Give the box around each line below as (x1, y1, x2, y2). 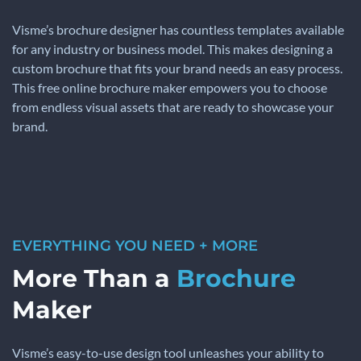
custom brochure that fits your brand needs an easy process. (12, 60, 342, 77)
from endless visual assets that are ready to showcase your (12, 99, 334, 115)
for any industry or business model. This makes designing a (12, 41, 333, 57)
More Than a (12, 263, 176, 294)
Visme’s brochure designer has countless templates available (12, 22, 344, 38)
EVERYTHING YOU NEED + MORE (12, 237, 258, 255)
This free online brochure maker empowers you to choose (12, 80, 327, 96)
